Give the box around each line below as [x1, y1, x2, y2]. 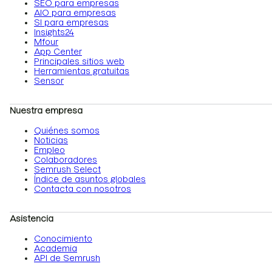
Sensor [34, 76, 64, 86]
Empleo [34, 145, 65, 155]
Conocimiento [34, 234, 92, 244]
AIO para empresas [34, 8, 116, 18]
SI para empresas [34, 18, 109, 28]
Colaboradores [34, 155, 97, 165]
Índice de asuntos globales [34, 174, 146, 185]
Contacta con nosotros [34, 184, 131, 194]
